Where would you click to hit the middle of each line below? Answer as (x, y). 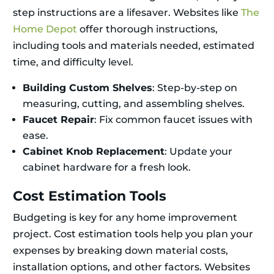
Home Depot (45, 29)
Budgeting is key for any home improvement (125, 218)
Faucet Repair (58, 120)
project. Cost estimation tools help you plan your (133, 234)
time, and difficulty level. (73, 62)
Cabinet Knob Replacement (94, 152)
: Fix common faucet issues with (173, 120)
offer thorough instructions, (147, 29)
